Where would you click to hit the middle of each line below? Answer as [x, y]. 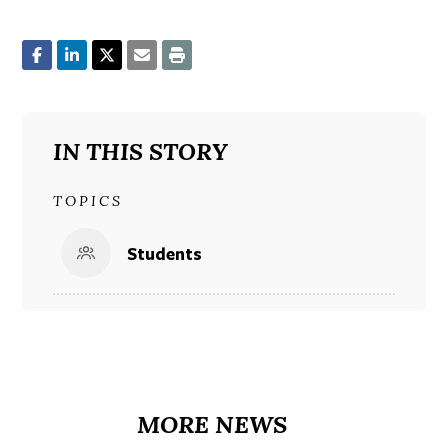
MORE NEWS [211, 425]
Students [165, 253]
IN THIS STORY [140, 151]
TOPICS [87, 201]
